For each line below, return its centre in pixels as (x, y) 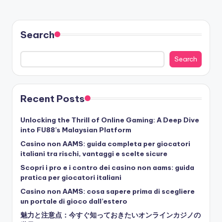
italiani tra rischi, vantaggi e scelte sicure (94, 154)
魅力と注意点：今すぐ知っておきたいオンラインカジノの (111, 215)
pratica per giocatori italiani (71, 178)
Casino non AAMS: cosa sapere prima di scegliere (108, 192)
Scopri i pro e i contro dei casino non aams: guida (107, 168)
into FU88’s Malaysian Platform (76, 130)
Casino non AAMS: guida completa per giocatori (105, 144)
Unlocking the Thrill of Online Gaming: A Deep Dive (110, 120)
